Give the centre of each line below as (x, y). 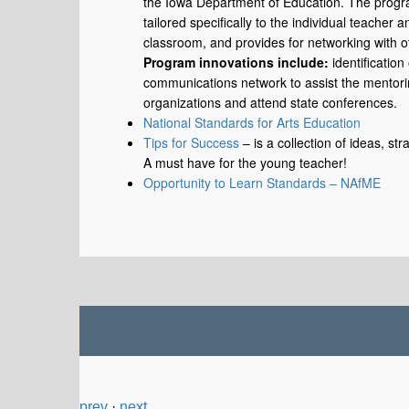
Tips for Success (191, 142)
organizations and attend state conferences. (270, 102)
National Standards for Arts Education (252, 122)
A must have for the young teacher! (245, 163)
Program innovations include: (236, 62)
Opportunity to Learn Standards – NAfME (262, 183)
